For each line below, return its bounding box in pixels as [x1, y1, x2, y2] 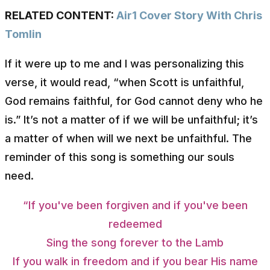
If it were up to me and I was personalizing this [5, 57, 244, 70]
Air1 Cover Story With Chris [116, 8, 262, 22]
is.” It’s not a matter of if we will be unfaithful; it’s [5, 113, 258, 126]
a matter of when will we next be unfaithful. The [5, 131, 252, 145]
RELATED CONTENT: [5, 8, 116, 22]
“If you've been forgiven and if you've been [22, 198, 248, 212]
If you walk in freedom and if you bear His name [12, 254, 258, 268]
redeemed [108, 217, 162, 230]
